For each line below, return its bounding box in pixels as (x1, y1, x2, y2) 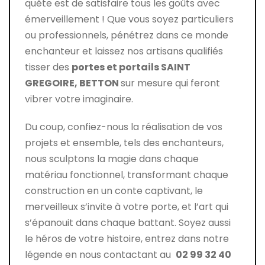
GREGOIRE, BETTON (25, 76, 121, 90)
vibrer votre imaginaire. (25, 92, 133, 106)
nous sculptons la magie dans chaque (25, 151, 199, 166)
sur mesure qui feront (121, 76, 220, 90)
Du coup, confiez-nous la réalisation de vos (25, 119, 222, 134)
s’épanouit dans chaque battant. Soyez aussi (25, 215, 231, 230)
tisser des (25, 60, 72, 74)
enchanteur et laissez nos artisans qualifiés (25, 44, 223, 58)
